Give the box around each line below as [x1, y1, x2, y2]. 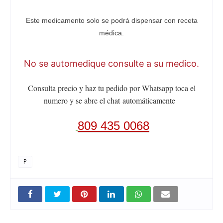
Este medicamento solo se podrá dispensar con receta [25, 16, 198, 24]
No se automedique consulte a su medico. [24, 58, 199, 69]
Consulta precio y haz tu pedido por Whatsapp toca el [27, 83, 196, 94]
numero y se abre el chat [44, 95, 122, 106]
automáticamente [122, 95, 175, 106]
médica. [99, 28, 124, 37]
